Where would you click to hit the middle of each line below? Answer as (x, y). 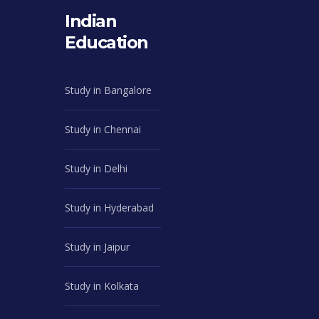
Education (106, 42)
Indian (90, 21)
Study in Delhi (96, 168)
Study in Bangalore (108, 90)
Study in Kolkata (102, 286)
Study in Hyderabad (109, 208)
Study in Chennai (103, 129)
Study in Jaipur (97, 247)
